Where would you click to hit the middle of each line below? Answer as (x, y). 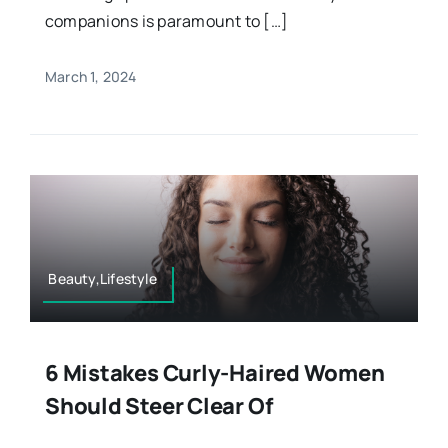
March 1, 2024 (90, 76)
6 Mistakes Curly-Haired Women (214, 373)
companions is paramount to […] (166, 20)
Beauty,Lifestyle (102, 279)
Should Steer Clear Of (158, 406)
